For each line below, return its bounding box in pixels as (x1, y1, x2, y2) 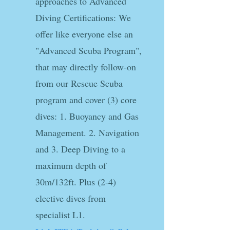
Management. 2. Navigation (35, 126, 139, 139)
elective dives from (35, 192, 106, 204)
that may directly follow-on (35, 61, 136, 73)
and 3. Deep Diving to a (35, 143, 125, 155)
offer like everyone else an (35, 28, 133, 40)
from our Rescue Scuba (35, 77, 123, 89)
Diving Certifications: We (35, 11, 131, 24)
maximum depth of (35, 159, 106, 171)
